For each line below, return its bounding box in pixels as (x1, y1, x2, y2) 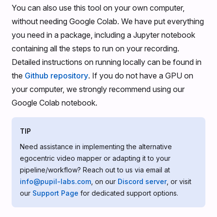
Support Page (32, 189, 78, 198)
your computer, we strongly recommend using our (12, 84, 185, 94)
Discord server (118, 177, 167, 186)
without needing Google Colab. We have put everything (12, 16, 204, 27)
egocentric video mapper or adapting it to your (20, 154, 170, 163)
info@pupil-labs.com (20, 177, 91, 186)
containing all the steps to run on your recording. (12, 44, 179, 54)
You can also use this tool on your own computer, (12, 3, 185, 13)
